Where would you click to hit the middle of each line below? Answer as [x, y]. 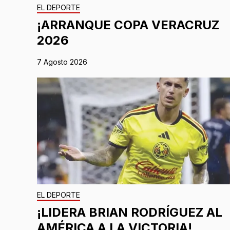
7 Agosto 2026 [62, 62]
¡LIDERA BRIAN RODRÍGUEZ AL [130, 213]
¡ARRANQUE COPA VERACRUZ [128, 25]
